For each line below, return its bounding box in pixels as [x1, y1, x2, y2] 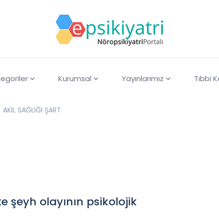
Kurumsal [58, 73, 91, 84]
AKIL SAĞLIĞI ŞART [3, 105, 61, 115]
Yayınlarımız [121, 73, 164, 84]
